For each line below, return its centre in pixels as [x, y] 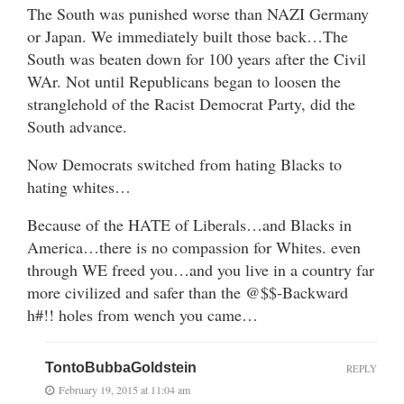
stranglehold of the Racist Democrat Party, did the [191, 103]
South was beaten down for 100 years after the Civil [197, 58]
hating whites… [79, 186]
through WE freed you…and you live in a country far [201, 269]
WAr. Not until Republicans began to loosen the [184, 81]
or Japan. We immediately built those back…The [188, 36]
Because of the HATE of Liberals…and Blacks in [189, 224]
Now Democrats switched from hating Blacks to [184, 164]
